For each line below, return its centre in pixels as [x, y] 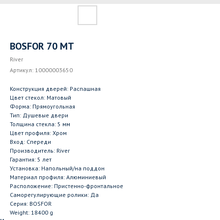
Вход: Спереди [30, 142]
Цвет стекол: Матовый [41, 97]
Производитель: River [40, 151]
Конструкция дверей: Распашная [55, 89]
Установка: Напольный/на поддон [57, 168]
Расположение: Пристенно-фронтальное [67, 186]
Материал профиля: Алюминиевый [58, 177]
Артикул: [22, 70]
